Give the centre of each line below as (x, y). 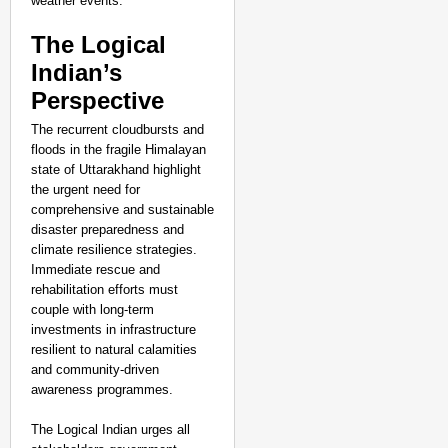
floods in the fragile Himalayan (118, 149)
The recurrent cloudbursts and (117, 129)
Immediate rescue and (95, 269)
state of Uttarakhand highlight (116, 169)
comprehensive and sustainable (122, 209)
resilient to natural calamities (114, 349)
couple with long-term (92, 309)
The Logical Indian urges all (110, 429)
